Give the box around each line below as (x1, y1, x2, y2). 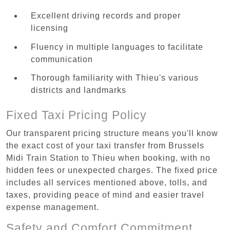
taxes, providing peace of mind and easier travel (6, 190, 204, 199)
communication (31, 54, 93, 64)
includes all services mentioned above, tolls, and (6, 178, 207, 187)
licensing (31, 23, 68, 32)
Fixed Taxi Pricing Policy (6, 108, 147, 122)
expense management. (6, 202, 99, 212)
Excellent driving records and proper (31, 11, 181, 20)
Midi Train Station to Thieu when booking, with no (6, 153, 210, 162)
